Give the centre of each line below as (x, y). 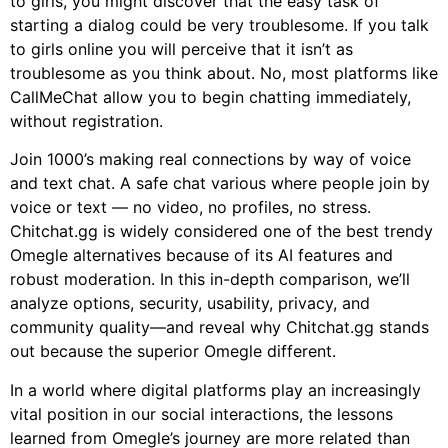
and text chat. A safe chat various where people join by (220, 183)
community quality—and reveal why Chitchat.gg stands (219, 327)
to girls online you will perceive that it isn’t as (181, 48)
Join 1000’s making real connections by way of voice (210, 159)
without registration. (86, 120)
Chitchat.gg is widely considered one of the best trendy (221, 231)
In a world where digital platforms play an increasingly (215, 389)
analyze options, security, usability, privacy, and (190, 303)
